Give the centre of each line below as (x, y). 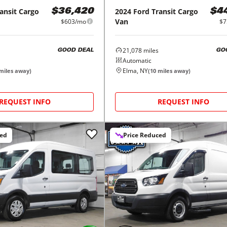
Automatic (137, 60)
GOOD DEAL (75, 51)
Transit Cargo (175, 11)
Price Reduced (144, 135)
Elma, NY (135, 70)
